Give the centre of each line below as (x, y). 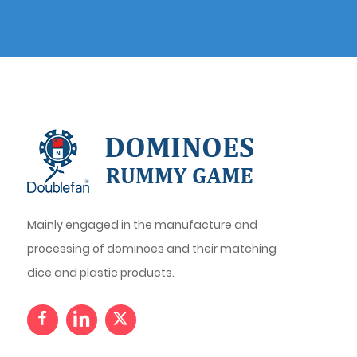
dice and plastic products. (100, 272)
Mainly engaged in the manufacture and (142, 224)
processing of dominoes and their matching (151, 248)
